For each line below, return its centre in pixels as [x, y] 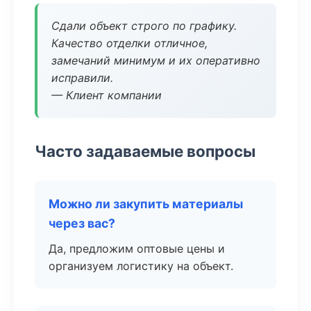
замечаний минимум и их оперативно [156, 60]
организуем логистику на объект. [141, 266]
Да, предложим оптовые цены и [137, 249]
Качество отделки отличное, [129, 43]
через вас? [82, 223]
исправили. [82, 78]
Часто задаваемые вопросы [145, 151]
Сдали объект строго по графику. [144, 26]
